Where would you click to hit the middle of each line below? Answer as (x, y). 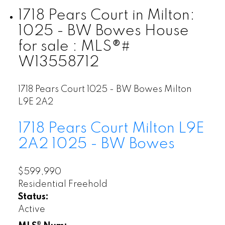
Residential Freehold (63, 184)
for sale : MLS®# (74, 47)
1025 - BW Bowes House (103, 31)
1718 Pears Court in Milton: (106, 16)
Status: (33, 197)
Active (31, 209)
